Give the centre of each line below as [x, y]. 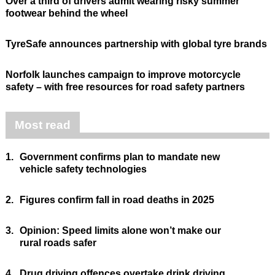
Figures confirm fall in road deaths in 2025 [117, 200]
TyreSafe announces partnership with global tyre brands [136, 44]
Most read [42, 125]
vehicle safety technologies [83, 169]
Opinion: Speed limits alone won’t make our [120, 231]
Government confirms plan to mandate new [119, 157]
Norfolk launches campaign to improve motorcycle [123, 75]
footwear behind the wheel [66, 14]
